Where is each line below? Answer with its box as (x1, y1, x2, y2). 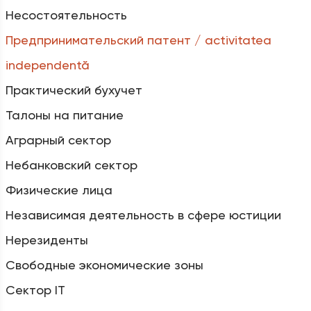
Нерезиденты (5, 232, 88, 247)
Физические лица (5, 182, 112, 197)
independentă (5, 57, 90, 72)
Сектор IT (5, 282, 65, 297)
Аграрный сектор (5, 132, 111, 147)
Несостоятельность (5, 7, 127, 22)
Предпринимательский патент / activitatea (5, 32, 271, 47)
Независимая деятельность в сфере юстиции (5, 207, 281, 222)
